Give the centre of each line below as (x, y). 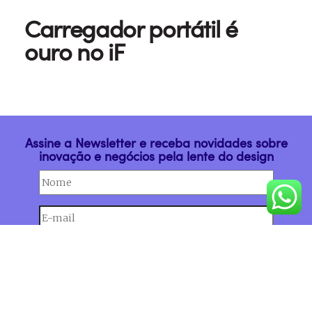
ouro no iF (75, 52)
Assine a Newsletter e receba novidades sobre (156, 143)
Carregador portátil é (131, 29)
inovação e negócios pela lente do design (156, 156)
